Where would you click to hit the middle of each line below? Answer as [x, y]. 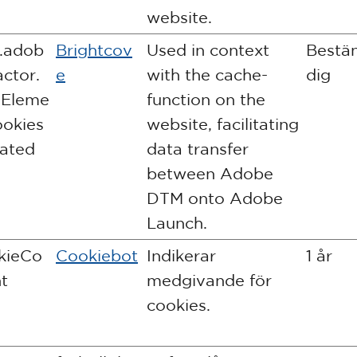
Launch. [177, 223]
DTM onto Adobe [215, 198]
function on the [206, 99]
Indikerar [181, 255]
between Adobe [210, 173]
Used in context [208, 50]
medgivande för [209, 280]
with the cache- [207, 75]
